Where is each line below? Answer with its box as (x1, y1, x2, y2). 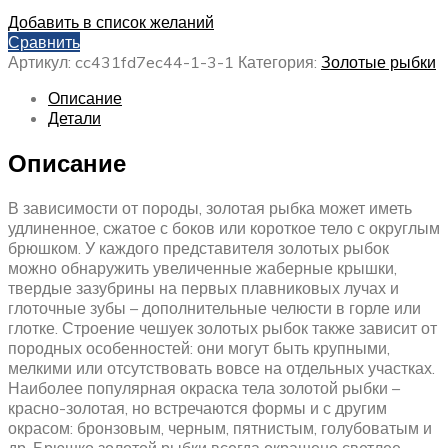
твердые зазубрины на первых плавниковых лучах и (8, 278, 399, 298)
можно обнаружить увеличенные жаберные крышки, (8, 258, 397, 278)
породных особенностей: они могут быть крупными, (8, 338, 390, 358)
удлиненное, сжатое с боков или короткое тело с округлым (8, 218, 440, 238)
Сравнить (8, 32, 80, 53)
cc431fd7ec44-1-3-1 (75, 52, 234, 73)
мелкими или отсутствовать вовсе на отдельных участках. (8, 358, 435, 378)
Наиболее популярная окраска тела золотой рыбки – (8, 378, 400, 398)
